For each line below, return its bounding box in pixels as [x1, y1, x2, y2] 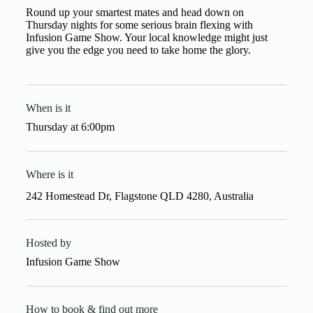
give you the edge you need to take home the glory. [25, 44, 251, 56]
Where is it [25, 168, 73, 180]
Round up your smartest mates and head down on [25, 6, 244, 18]
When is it [25, 102, 71, 114]
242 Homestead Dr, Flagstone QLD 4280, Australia [25, 190, 254, 202]
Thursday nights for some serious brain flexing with [25, 19, 253, 31]
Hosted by [25, 237, 71, 249]
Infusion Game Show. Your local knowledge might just [25, 31, 268, 43]
